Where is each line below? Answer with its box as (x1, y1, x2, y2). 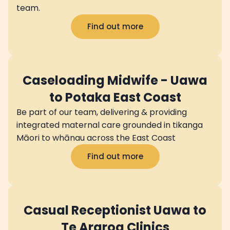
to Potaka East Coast (49, 88, 181, 106)
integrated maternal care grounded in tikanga (16, 119, 203, 131)
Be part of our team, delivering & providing (16, 106, 187, 118)
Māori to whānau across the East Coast (16, 131, 176, 144)
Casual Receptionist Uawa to (24, 201, 206, 219)
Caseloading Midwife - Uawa (23, 71, 207, 89)
